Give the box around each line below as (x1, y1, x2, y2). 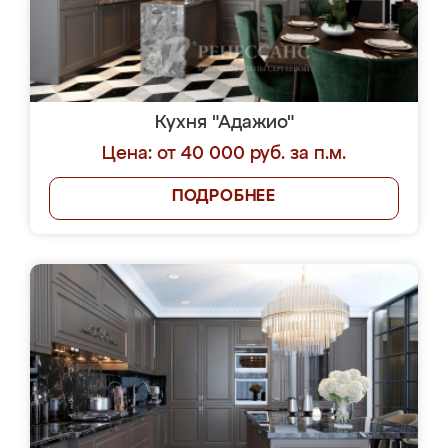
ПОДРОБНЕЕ (171, 189, 277, 205)
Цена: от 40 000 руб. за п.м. (102, 145, 346, 163)
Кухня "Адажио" (154, 114, 294, 132)
